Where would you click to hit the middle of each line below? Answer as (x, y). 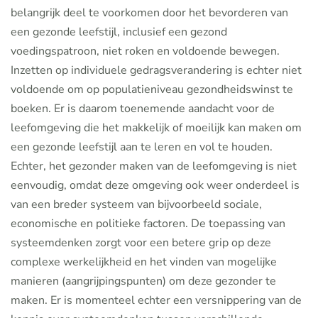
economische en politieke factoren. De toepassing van (148, 224)
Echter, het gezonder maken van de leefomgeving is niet (154, 166)
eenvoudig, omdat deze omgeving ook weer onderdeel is (155, 185)
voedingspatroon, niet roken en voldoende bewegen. (145, 51)
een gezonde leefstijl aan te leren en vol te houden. (142, 147)
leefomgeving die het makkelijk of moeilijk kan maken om (156, 128)
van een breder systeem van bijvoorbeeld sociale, (136, 204)
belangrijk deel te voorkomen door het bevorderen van (149, 13)
